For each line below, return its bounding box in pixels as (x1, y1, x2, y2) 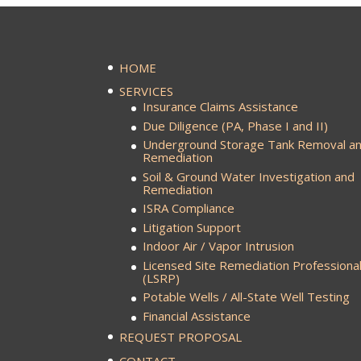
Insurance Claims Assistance (143, 98, 299, 114)
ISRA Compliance (143, 200, 235, 216)
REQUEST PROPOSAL (119, 329, 243, 345)
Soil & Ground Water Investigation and (143, 168, 355, 185)
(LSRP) (143, 269, 180, 286)
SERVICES (119, 83, 174, 99)
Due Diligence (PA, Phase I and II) (143, 117, 329, 134)
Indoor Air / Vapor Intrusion (143, 238, 295, 254)
